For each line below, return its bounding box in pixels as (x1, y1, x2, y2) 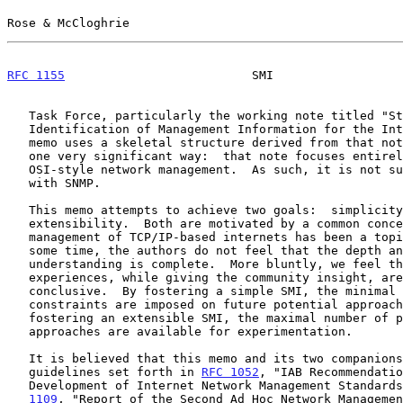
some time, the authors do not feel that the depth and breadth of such (7, 243, 29, 257)
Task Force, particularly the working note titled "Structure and (7, 108, 29, 122)
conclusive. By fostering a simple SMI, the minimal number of (7, 283, 29, 298)
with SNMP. (7, 175, 29, 190)
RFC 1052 (201, 364, 259, 379)
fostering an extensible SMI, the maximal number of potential (7, 310, 29, 325)
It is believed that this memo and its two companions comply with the (7, 351, 29, 365)
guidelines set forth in (29, 364, 201, 379)
